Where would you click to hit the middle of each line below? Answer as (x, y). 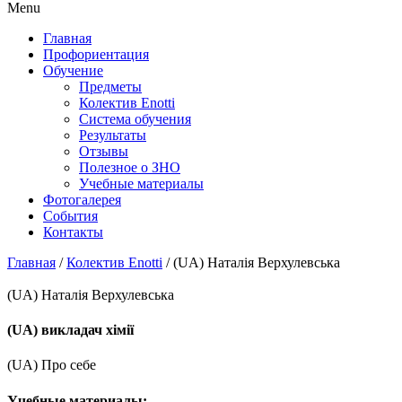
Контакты (73, 232)
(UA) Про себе (52, 365)
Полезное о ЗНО (130, 167)
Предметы (110, 86)
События (70, 215)
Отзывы (104, 151)
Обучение (73, 70)
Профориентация (96, 54)
